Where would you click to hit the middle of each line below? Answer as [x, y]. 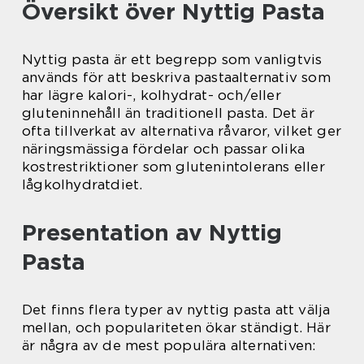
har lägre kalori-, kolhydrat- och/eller [152, 95]
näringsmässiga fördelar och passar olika [164, 149]
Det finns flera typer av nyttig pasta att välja [176, 310]
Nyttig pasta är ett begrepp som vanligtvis [172, 60]
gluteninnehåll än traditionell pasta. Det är [168, 113]
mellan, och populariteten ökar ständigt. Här [176, 328]
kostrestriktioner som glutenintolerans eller [173, 167]
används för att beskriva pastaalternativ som [176, 78]
